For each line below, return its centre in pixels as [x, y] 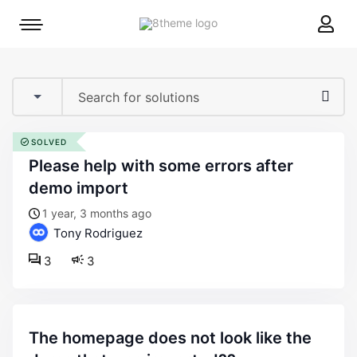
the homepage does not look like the [34, 338]
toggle [47, 51]
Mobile [47, 28]
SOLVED [49, 142]
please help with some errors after [34, 166]
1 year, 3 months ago [97, 213]
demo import [78, 188]
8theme [237, 22]
